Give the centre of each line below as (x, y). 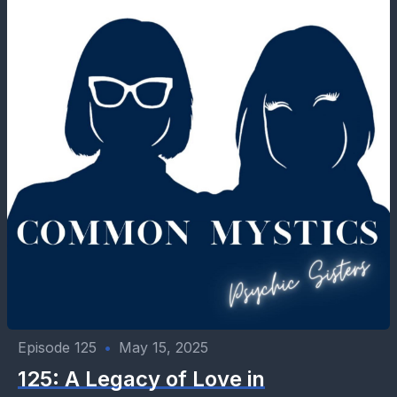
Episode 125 (57, 347)
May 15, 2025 (163, 347)
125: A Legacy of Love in (141, 379)
